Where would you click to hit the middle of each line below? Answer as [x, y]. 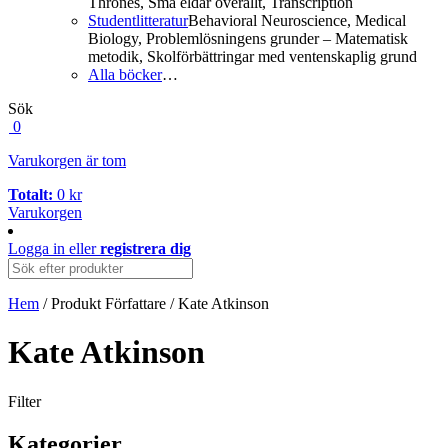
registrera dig [145, 248]
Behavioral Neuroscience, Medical [297, 20]
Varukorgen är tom [67, 160]
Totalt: [30, 194]
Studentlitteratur [138, 20]
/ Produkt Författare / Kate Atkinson [154, 303]
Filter [24, 401]
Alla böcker [125, 74]
